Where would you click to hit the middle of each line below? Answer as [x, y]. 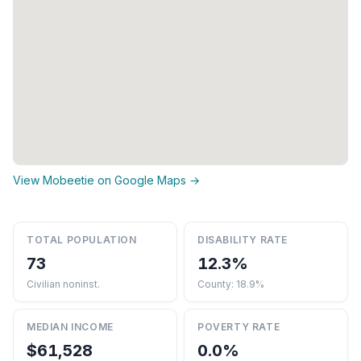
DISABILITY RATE [243, 239]
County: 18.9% [231, 284]
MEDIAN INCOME [70, 326]
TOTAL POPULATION [82, 239]
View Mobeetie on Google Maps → [106, 180]
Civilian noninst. [63, 284]
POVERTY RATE [239, 326]
